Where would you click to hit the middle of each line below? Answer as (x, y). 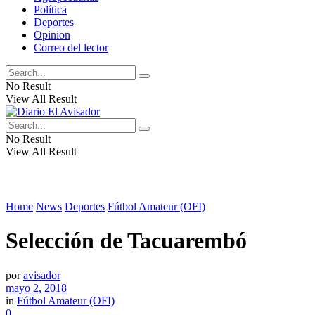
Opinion (52, 35)
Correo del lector (71, 47)
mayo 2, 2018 (36, 288)
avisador (42, 275)
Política (50, 9)
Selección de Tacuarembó (126, 241)
